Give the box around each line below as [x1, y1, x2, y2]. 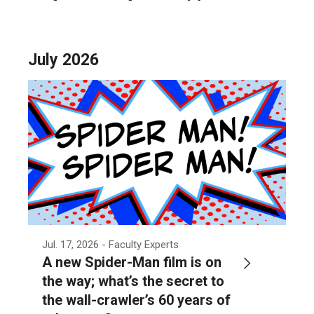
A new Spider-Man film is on [42, 253, 221, 271]
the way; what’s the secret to [42, 272, 224, 289]
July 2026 [28, 50, 99, 69]
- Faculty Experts [102, 238, 179, 251]
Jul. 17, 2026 [42, 238, 99, 251]
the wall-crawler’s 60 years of [42, 291, 231, 308]
